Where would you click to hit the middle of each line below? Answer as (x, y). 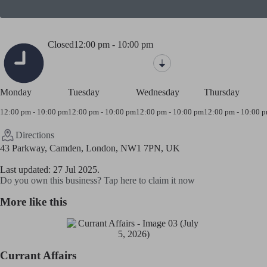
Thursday (222, 92)
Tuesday (84, 92)
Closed (61, 44)
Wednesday (158, 92)
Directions (35, 135)
